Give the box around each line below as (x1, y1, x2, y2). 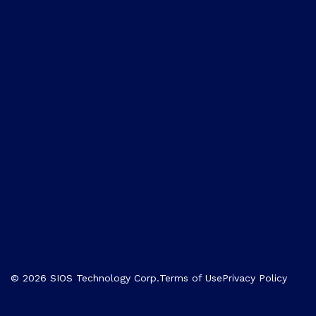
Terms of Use (159, 272, 222, 284)
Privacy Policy (222, 272, 287, 284)
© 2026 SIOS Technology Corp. (11, 272, 159, 284)
